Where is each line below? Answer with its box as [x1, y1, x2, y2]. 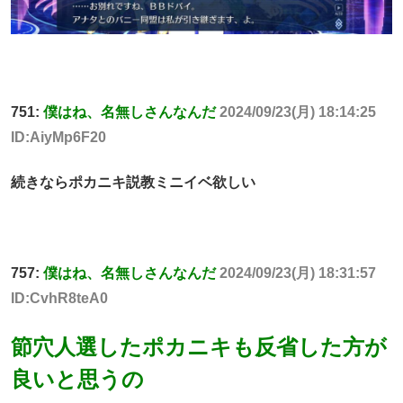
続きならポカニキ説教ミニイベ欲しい [11, 175, 255, 191]
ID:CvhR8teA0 [11, 290, 108, 306]
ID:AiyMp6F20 [11, 129, 106, 145]
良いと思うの [11, 367, 144, 392]
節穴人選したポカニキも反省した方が [11, 335, 387, 360]
